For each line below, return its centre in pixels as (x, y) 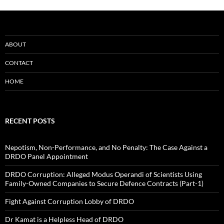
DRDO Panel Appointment (46, 156)
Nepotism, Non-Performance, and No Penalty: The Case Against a (106, 147)
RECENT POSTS (30, 120)
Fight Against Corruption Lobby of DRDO (69, 201)
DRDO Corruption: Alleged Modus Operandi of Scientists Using (103, 174)
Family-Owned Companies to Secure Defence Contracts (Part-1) (104, 183)
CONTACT (19, 62)
